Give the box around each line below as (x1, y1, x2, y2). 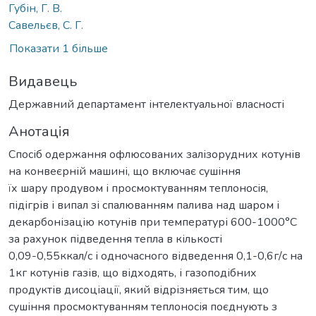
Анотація (8, 121, 70, 141)
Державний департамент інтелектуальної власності (8, 96, 284, 112)
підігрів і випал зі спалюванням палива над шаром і (8, 197, 279, 213)
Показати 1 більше (9, 40, 108, 56)
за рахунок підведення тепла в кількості (8, 231, 222, 247)
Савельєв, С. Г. (8, 17, 83, 33)
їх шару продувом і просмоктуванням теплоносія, (8, 180, 268, 196)
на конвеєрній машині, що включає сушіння (8, 163, 241, 179)
